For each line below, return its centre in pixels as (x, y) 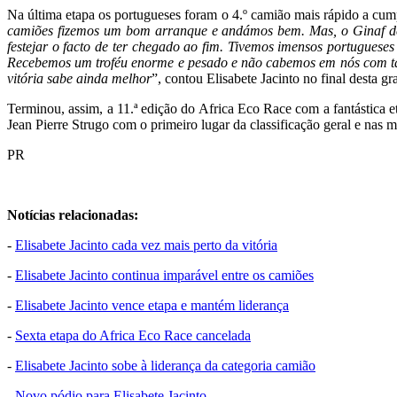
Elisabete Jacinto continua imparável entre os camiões (164, 276)
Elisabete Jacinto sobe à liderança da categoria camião (165, 366)
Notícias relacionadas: (73, 215)
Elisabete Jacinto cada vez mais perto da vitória (146, 245)
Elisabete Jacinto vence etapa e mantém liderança (152, 306)
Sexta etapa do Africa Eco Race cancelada (133, 336)
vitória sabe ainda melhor (79, 79)
